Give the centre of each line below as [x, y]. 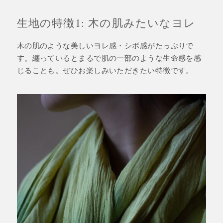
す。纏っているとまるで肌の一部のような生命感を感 [109, 58]
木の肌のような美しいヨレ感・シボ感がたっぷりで [105, 46]
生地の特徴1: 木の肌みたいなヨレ [106, 23]
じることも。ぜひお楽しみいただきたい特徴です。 [105, 70]
